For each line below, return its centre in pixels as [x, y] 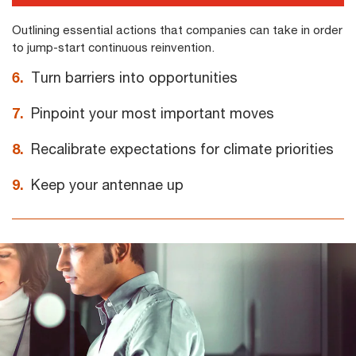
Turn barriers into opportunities [134, 77]
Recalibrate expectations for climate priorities [182, 149]
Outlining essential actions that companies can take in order [177, 29]
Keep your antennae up [107, 184]
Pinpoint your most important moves [153, 113]
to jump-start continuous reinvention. [113, 47]
